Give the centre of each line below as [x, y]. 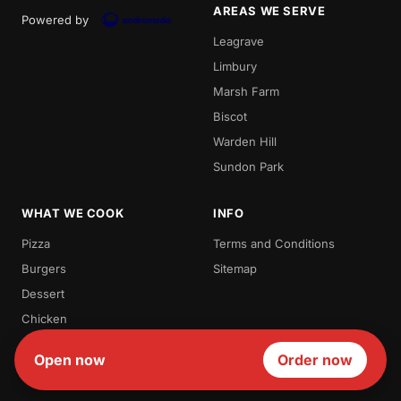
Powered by [55, 19]
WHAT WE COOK [73, 213]
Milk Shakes [55, 343]
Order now [315, 360]
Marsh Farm [246, 91]
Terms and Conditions [274, 243]
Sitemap [235, 268]
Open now [70, 360]
